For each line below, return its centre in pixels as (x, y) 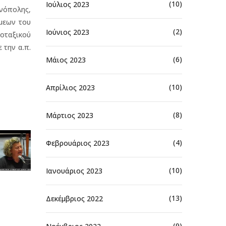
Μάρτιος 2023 (70, 115)
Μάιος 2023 (66, 60)
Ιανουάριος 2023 (74, 171)
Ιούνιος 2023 (68, 32)
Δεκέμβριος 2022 (74, 198)
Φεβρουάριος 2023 (78, 143)
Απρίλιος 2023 (70, 87)
